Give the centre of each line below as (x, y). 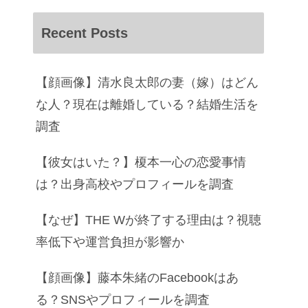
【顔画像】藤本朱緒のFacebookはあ (137, 277)
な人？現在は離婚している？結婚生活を (147, 104)
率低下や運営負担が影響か (110, 242)
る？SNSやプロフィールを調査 (123, 299)
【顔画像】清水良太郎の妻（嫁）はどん (147, 82)
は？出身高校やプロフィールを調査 (135, 184)
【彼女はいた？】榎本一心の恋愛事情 (141, 162)
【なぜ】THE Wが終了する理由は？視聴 (148, 220)
